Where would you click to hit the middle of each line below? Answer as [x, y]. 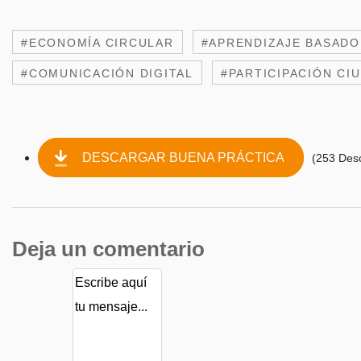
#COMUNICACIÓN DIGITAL [107, 74]
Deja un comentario [108, 249]
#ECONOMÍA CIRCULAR [98, 43]
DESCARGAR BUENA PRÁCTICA [183, 158]
